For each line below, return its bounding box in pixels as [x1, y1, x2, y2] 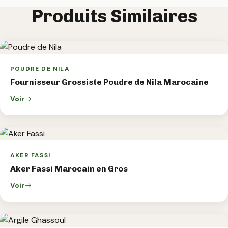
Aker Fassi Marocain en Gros [10, 164, 128, 174]
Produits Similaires [31, 5, 197, 27]
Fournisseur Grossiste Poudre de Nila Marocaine [10, 77, 209, 88]
